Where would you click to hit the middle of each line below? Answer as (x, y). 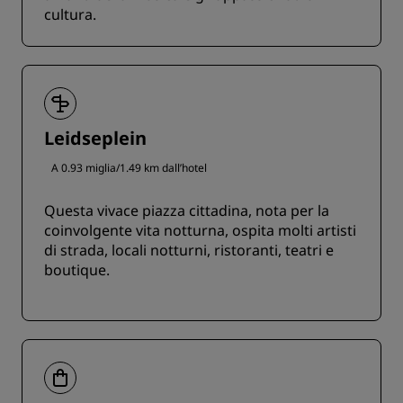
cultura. (70, 15)
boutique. (77, 270)
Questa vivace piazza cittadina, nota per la (187, 211)
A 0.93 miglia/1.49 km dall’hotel (129, 168)
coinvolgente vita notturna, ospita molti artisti (200, 231)
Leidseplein (95, 139)
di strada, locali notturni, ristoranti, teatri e (189, 251)
